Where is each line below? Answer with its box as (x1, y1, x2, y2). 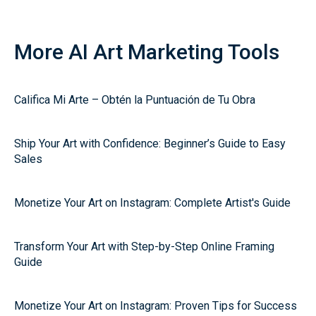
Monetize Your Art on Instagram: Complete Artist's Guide (14, 196, 291, 209)
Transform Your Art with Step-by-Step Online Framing (14, 240, 274, 253)
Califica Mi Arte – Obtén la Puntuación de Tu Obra (14, 93, 255, 107)
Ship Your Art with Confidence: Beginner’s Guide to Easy (14, 137, 286, 150)
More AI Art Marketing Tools (14, 39, 279, 64)
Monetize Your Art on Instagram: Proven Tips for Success (14, 299, 297, 312)
